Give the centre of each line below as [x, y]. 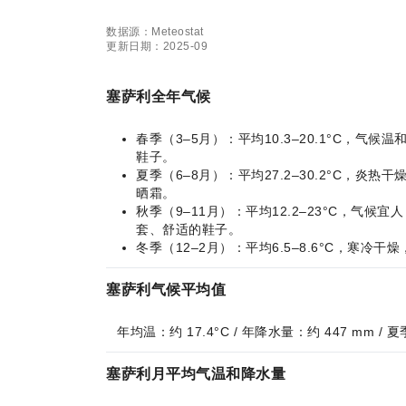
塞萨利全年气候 [159, 97]
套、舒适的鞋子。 [188, 229]
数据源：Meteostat [155, 32]
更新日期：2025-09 [157, 46]
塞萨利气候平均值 [166, 290]
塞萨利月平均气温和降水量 [196, 374]
